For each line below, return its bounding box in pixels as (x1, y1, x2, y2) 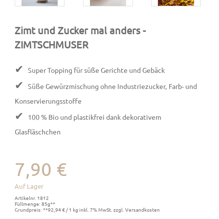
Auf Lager (15, 182, 44, 190)
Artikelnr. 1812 (15, 194, 49, 201)
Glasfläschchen (15, 127, 61, 136)
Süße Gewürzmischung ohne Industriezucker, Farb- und (26, 81, 197, 90)
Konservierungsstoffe (15, 96, 82, 105)
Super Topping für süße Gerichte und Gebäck (26, 65, 165, 74)
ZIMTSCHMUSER (15, 38, 88, 50)
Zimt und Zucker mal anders (15, 24, 140, 36)
